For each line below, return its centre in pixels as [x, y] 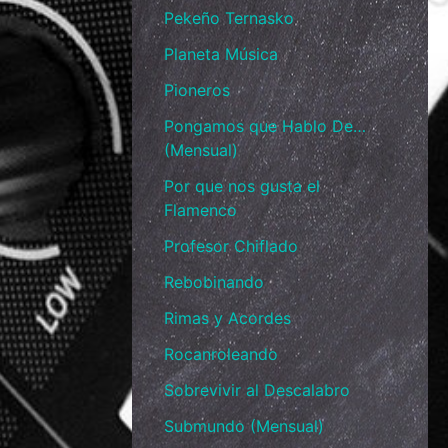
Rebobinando [214, 282]
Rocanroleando [221, 354]
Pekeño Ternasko [229, 18]
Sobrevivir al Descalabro [257, 390]
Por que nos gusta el [242, 186]
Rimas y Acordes [227, 318]
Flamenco [200, 210]
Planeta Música [221, 54]
